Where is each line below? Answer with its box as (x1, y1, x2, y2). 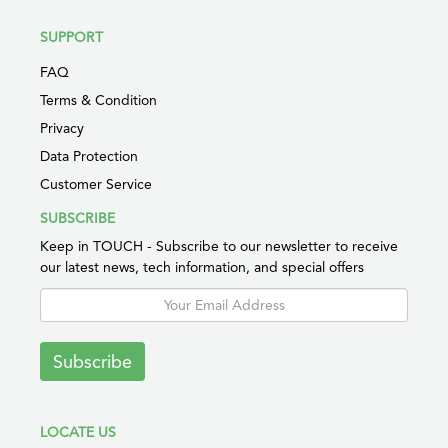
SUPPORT (40, 29, 103, 46)
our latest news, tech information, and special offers (40, 259, 364, 276)
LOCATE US (40, 424, 116, 441)
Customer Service (40, 176, 152, 193)
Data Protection (40, 148, 138, 165)
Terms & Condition (40, 92, 157, 109)
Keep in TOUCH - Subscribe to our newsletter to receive (40, 238, 398, 255)
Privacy (40, 120, 84, 137)
